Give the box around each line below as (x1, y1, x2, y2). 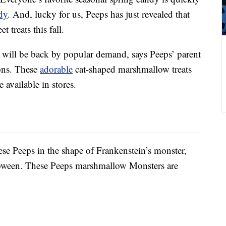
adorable (40, 63, 73, 76)
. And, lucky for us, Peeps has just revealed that (8, 8, 190, 21)
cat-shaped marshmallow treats (73, 63, 192, 76)
